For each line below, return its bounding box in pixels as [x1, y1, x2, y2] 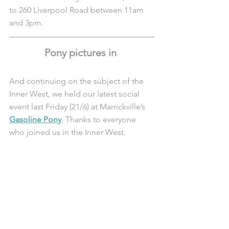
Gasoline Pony [9, 114, 61, 124]
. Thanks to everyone [61, 114, 138, 124]
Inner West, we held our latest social [9, 88, 142, 99]
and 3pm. [9, 17, 45, 28]
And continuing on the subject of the [9, 76, 146, 86]
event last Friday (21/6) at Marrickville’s [9, 101, 147, 111]
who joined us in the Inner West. [9, 127, 126, 137]
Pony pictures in [44, 46, 119, 59]
